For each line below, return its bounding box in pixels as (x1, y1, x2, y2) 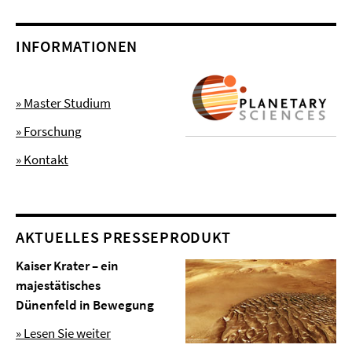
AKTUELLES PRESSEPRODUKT (16, 227, 232, 247)
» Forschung (16, 123, 82, 140)
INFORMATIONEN (16, 36, 138, 56)
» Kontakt (16, 151, 68, 168)
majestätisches (16, 277, 101, 294)
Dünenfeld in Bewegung (16, 296, 154, 313)
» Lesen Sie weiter (16, 324, 111, 342)
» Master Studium (16, 94, 111, 112)
